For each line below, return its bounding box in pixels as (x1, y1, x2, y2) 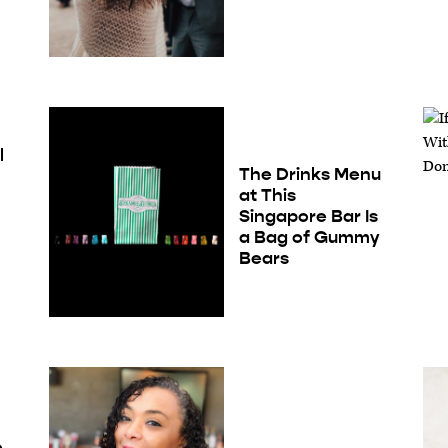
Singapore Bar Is (238, 205, 378, 228)
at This (238, 184, 296, 207)
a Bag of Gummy (238, 226, 380, 249)
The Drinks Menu (238, 163, 381, 186)
